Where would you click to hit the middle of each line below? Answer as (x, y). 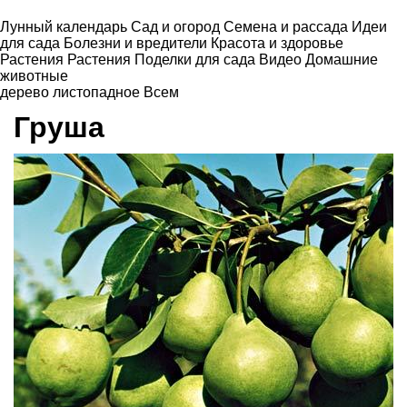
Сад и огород (177, 27)
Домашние (342, 60)
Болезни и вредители (137, 43)
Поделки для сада (197, 60)
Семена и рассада (288, 27)
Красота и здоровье (277, 43)
